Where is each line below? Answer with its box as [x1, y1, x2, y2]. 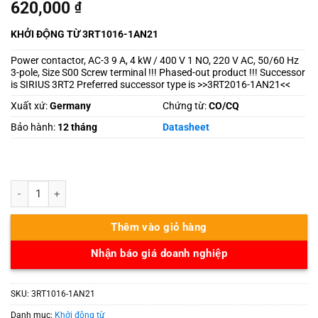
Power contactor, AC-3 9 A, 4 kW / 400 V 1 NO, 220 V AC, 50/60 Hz [11, 55, 299, 67]
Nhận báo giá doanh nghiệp [90, 247, 228, 261]
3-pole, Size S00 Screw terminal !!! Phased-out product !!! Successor [11, 67, 305, 79]
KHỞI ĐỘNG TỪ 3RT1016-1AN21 [11, 28, 158, 40]
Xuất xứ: [11, 100, 48, 112]
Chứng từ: [162, 100, 209, 112]
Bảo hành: [11, 121, 57, 133]
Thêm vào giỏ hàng [111, 221, 207, 234]
